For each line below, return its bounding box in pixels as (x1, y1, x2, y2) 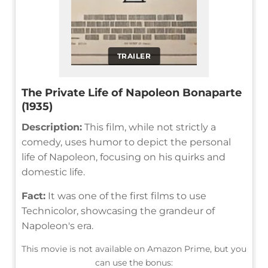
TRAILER (117, 51, 151, 60)
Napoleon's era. (22, 220, 93, 232)
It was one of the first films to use (45, 190, 206, 202)
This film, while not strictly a (82, 121, 216, 133)
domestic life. (22, 166, 85, 178)
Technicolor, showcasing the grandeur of (22, 205, 215, 217)
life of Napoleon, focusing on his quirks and (22, 151, 226, 163)
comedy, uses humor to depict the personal (22, 136, 231, 148)
